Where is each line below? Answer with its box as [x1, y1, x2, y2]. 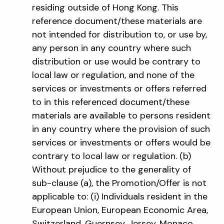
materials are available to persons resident [32, 109, 210, 121]
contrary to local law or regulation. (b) [32, 149, 191, 162]
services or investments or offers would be [32, 136, 210, 148]
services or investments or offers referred [32, 82, 206, 94]
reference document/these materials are [32, 14, 202, 27]
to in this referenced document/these [32, 95, 189, 108]
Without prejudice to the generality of [32, 163, 191, 175]
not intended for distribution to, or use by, [32, 28, 207, 40]
